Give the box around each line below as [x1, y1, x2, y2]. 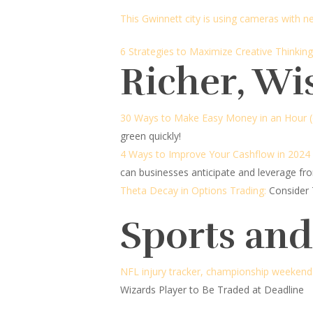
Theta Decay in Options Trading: [120, 184, 269, 197]
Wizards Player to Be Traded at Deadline [120, 283, 304, 296]
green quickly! [120, 129, 181, 143]
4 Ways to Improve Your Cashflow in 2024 [120, 147, 310, 161]
